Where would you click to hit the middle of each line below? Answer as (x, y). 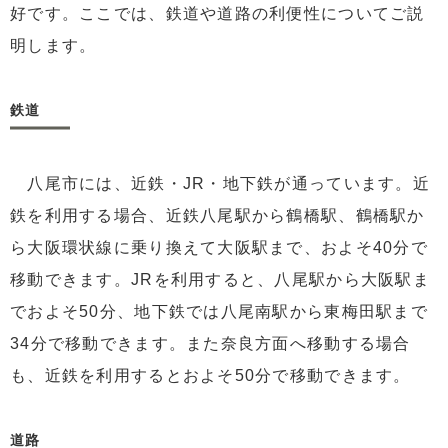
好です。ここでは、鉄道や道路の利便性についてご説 (217, 14)
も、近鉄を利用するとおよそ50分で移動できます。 (210, 376)
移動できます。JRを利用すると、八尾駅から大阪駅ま (220, 280)
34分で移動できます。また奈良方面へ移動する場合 (210, 344)
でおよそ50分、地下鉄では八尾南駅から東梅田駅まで (219, 312)
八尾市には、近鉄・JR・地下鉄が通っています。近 (220, 184)
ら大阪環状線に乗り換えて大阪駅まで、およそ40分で (219, 248)
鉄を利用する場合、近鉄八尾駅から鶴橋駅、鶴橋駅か (217, 216)
